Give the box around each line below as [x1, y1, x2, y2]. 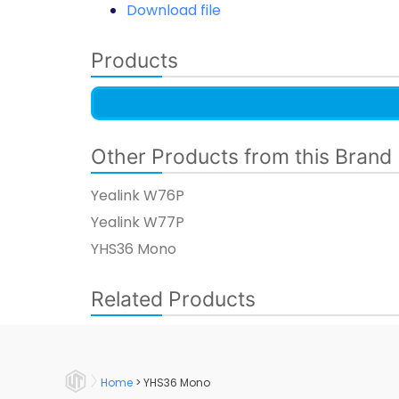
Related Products [91, 287, 256, 313]
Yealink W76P [91, 185, 184, 207]
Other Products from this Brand [91, 144, 392, 170]
